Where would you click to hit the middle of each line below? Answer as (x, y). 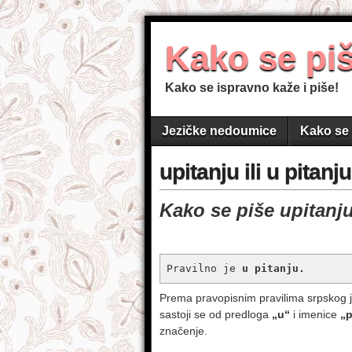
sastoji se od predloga (216, 314)
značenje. (183, 331)
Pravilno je (204, 268)
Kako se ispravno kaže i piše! (252, 88)
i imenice (315, 314)
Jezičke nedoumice (219, 131)
